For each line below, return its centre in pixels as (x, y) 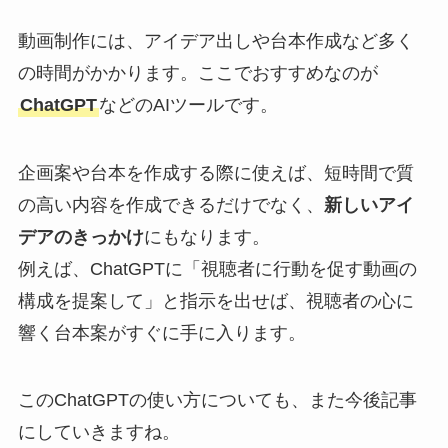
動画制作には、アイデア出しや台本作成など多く (215, 40)
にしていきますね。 (98, 432)
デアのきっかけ (80, 236)
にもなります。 (206, 236)
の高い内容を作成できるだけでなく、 (170, 204)
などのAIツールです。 (188, 104)
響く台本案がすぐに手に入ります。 (161, 332)
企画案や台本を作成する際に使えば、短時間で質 (215, 172)
